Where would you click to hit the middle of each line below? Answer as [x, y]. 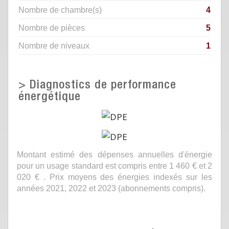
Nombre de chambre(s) [60, 10]
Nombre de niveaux [54, 45]
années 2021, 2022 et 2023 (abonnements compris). [111, 188]
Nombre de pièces [52, 28]
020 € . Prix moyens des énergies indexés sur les [114, 177]
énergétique [50, 98]
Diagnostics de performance [103, 86]
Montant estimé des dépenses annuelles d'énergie [114, 154]
